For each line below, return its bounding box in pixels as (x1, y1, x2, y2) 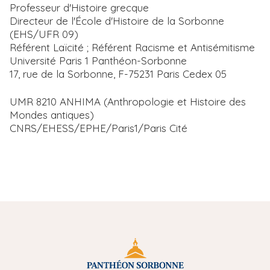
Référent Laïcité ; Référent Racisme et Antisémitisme (10, 41, 255, 54)
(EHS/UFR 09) (10, 28, 78, 41)
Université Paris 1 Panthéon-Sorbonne (10, 54, 187, 67)
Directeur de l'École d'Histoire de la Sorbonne (10, 14, 224, 28)
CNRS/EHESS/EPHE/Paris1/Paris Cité (10, 122, 187, 135)
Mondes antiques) (10, 108, 94, 122)
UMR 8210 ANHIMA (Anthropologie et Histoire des (10, 95, 246, 108)
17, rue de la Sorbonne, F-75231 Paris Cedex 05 (10, 67, 227, 81)
